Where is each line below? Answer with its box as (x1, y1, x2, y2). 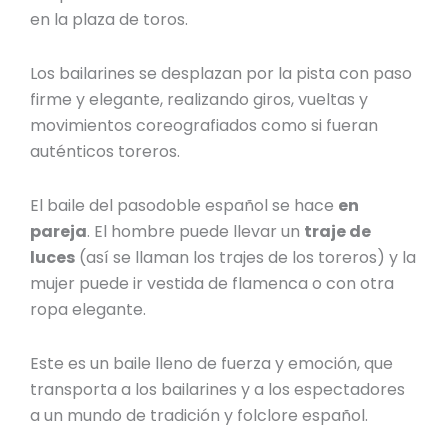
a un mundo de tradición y (30, 404, 238, 428)
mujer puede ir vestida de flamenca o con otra (30, 272, 395, 296)
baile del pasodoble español (47, 194, 273, 218)
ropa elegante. (30, 298, 147, 322)
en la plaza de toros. (30, 8, 193, 32)
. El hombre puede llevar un (87, 220, 305, 244)
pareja (30, 220, 88, 244)
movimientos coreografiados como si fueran (30, 114, 379, 138)
